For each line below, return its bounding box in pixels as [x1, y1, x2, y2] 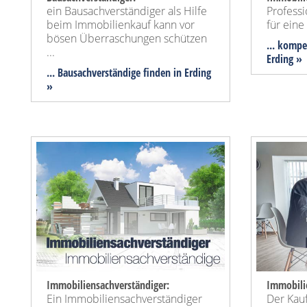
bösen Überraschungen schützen [47, 31, 207, 47]
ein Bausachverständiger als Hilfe [47, 3, 207, 19]
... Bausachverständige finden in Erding [47, 65, 211, 81]
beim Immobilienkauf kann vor [47, 17, 195, 33]
